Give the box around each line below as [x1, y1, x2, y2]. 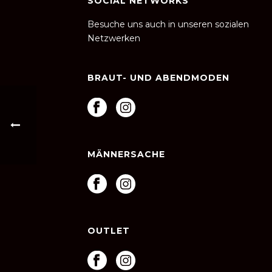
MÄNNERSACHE [87, 149, 165, 160]
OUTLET [87, 225, 130, 236]
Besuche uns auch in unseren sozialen [87, 19, 249, 30]
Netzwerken [87, 33, 140, 44]
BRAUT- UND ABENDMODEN [87, 72, 229, 83]
